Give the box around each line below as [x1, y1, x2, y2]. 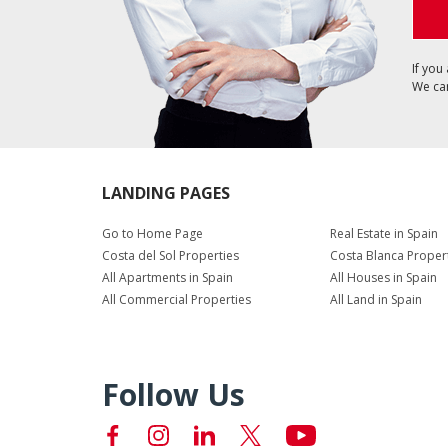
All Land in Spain [330, 291, 422, 308]
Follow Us [102, 374, 245, 415]
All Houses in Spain [330, 269, 437, 286]
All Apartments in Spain [102, 269, 233, 286]
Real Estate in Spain [330, 225, 438, 242]
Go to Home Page [102, 225, 203, 242]
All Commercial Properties [102, 291, 251, 308]
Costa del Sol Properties [102, 247, 239, 264]
